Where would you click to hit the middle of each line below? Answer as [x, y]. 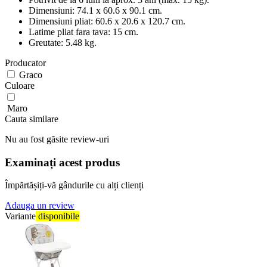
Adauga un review [40, 206]
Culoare [20, 85]
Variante [20, 216]
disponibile [58, 216]
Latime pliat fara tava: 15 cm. [83, 32]
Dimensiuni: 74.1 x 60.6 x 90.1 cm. [95, 10]
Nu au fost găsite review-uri [57, 139]
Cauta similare [32, 119]
